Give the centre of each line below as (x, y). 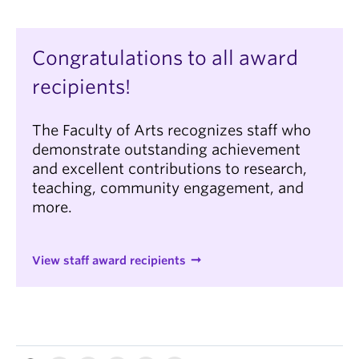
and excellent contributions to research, (169, 169)
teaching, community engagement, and (168, 188)
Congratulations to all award (165, 58)
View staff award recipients (109, 260)
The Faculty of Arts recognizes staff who (171, 130)
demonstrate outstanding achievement (166, 149)
